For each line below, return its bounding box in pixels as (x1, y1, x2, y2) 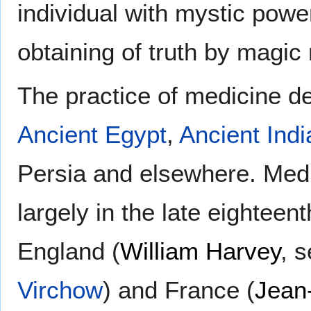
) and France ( (103, 276, 255, 303)
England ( (17, 237, 120, 264)
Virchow (17, 276, 103, 303)
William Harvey (120, 237, 280, 264)
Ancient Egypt (17, 120, 167, 148)
